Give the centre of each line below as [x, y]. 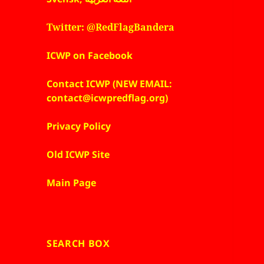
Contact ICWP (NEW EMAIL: [110, 84]
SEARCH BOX [78, 244]
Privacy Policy [79, 126]
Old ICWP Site [78, 155]
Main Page [72, 183]
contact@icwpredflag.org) [108, 98]
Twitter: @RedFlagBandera [111, 27]
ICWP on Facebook [90, 56]
